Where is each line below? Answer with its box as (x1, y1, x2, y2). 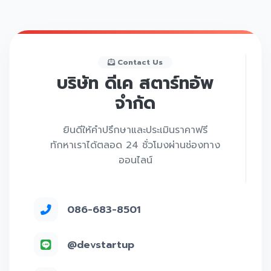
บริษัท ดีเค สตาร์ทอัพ (57, 70, 214, 96)
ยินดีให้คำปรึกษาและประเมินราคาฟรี (63, 123, 207, 137)
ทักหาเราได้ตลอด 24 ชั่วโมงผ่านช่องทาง (50, 138, 220, 152)
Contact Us (115, 57, 163, 68)
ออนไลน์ (118, 153, 152, 168)
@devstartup (67, 237, 134, 252)
